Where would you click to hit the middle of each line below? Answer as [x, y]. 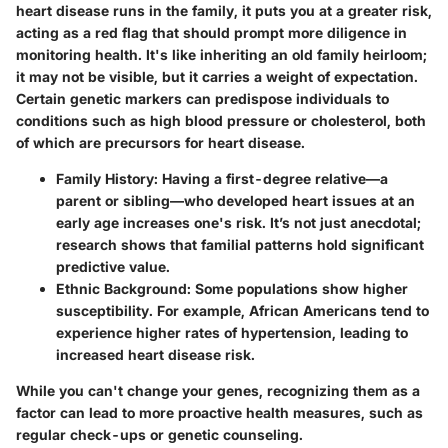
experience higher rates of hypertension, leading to [232, 333]
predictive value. [113, 267]
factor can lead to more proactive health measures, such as [219, 413]
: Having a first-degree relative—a [271, 179]
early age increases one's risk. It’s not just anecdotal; [238, 223]
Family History [105, 179]
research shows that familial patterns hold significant [240, 245]
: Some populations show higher [297, 289]
